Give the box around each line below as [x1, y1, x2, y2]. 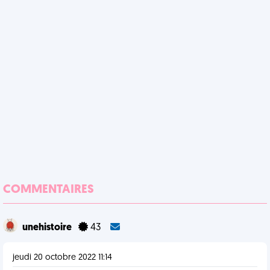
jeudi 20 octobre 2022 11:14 [13, 253, 112, 262]
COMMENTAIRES [3, 184, 94, 196]
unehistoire [22, 223, 74, 233]
